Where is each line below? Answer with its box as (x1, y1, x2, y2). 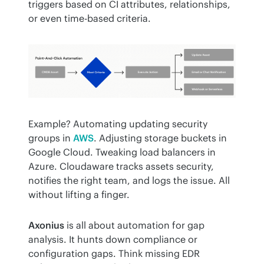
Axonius (28, 219, 64, 232)
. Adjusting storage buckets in (94, 132, 227, 144)
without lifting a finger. (28, 189, 130, 201)
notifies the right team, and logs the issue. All (28, 174, 230, 187)
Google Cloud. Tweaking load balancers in (28, 146, 216, 159)
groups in (28, 132, 73, 144)
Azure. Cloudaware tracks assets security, (28, 160, 214, 173)
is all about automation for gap (64, 219, 204, 232)
